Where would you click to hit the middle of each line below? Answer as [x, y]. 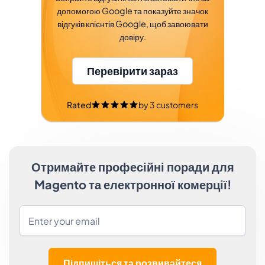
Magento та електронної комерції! [132, 184]
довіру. [132, 37]
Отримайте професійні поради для [132, 167]
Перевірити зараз [132, 71]
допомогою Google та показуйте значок [132, 11]
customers [177, 105]
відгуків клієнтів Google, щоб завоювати [132, 24]
